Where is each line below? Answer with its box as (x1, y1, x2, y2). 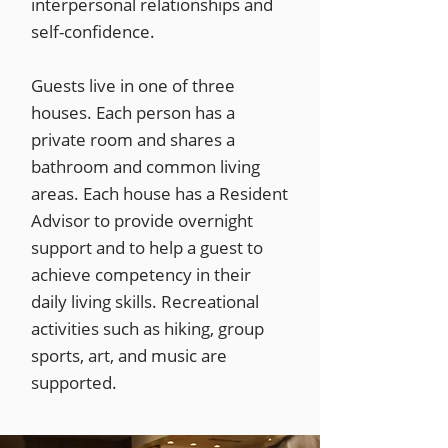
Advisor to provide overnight (31, 209, 253, 232)
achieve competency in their (31, 263, 251, 286)
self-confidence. (31, 20, 155, 43)
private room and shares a (31, 128, 235, 151)
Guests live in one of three (31, 74, 235, 97)
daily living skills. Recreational (31, 290, 259, 313)
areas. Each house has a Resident (31, 182, 288, 205)
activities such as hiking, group (31, 317, 264, 340)
